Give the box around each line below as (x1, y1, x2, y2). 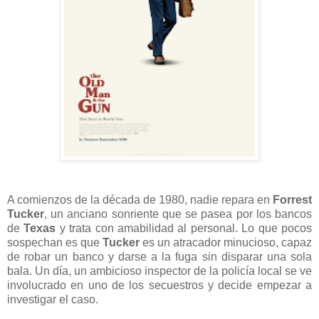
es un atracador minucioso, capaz (140, 236, 312, 249)
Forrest (273, 193, 312, 206)
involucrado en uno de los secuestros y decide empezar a (7, 278, 312, 291)
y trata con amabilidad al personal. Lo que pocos (56, 221, 313, 234)
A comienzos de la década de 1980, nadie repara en (7, 193, 273, 206)
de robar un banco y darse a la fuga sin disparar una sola (7, 250, 312, 263)
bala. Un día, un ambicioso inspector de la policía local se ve (7, 264, 312, 277)
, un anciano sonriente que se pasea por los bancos (44, 207, 312, 220)
